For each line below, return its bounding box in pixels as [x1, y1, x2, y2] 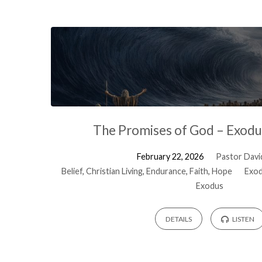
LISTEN [231, 215, 255, 224]
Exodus [196, 180, 224, 191]
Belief [61, 166, 82, 176]
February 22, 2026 [136, 151, 204, 161]
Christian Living [85, 166, 143, 176]
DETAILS [165, 215, 192, 224]
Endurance [146, 166, 186, 176]
